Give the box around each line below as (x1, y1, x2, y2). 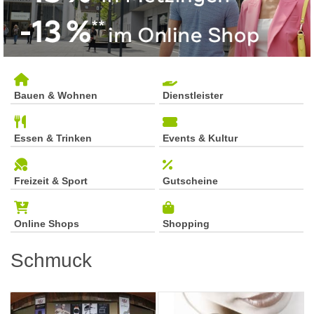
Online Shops (14, 218, 79, 230)
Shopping (163, 218, 210, 230)
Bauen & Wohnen (14, 90, 97, 102)
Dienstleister (163, 90, 223, 102)
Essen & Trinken (14, 132, 92, 144)
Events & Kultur (163, 132, 238, 144)
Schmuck (11, 250, 92, 272)
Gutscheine (163, 175, 218, 187)
